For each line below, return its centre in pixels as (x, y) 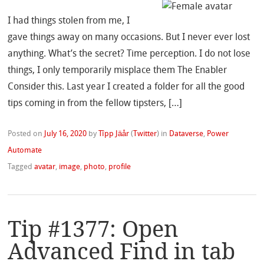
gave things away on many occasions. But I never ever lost (129, 38)
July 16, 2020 (66, 134)
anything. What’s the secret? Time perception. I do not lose (129, 55)
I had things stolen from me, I (69, 22)
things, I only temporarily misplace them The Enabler (118, 71)
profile (120, 167)
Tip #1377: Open (93, 229)
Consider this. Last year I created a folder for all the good (126, 88)
